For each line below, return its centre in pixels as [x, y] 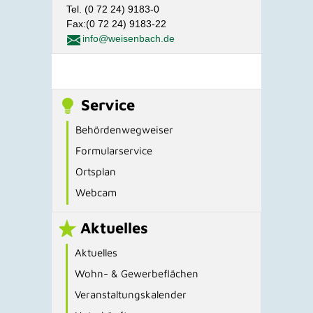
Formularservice [114, 150]
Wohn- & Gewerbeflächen [137, 273]
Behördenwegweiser [124, 129]
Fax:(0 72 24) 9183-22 [116, 23]
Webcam [96, 192]
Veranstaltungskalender [131, 294]
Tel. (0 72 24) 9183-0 [113, 9]
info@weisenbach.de [129, 38]
